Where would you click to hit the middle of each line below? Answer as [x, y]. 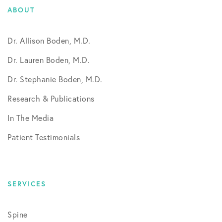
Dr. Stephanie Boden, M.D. [55, 79]
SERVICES [27, 184]
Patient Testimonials [44, 137]
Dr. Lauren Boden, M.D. [49, 60]
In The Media [30, 118]
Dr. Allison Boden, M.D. [49, 40]
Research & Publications [51, 98]
